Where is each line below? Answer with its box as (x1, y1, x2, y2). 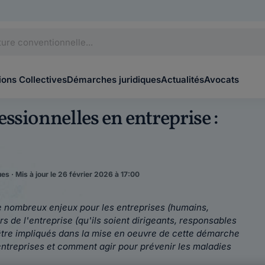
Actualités (161, 74, 204, 85)
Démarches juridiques (67, 74, 161, 85)
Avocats (204, 74, 239, 85)
